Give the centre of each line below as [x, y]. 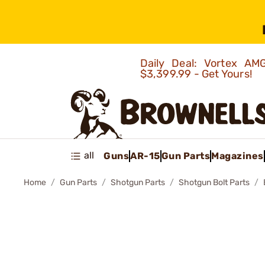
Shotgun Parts [138, 182]
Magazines [237, 156]
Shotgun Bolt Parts [214, 182]
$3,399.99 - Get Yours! [197, 74]
